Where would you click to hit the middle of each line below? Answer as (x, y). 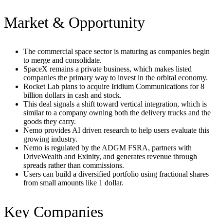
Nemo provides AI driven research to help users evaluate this (116, 130)
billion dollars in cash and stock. (73, 95)
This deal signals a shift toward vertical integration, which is (115, 104)
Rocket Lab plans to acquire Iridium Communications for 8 (114, 86)
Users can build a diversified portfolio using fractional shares (116, 174)
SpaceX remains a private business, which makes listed (108, 69)
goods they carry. (50, 121)
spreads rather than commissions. (74, 165)
